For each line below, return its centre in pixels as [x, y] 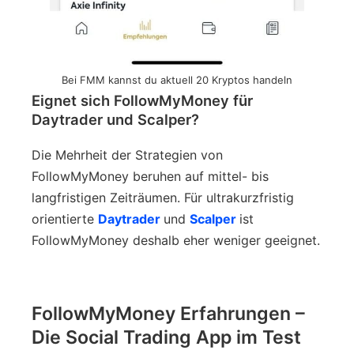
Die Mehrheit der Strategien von [127, 154]
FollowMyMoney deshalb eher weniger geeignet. [176, 240]
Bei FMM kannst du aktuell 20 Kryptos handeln [177, 79]
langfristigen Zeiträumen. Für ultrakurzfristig [163, 197]
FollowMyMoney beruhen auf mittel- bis [150, 176]
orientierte [65, 218]
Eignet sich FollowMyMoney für [142, 100]
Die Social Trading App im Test [166, 337]
